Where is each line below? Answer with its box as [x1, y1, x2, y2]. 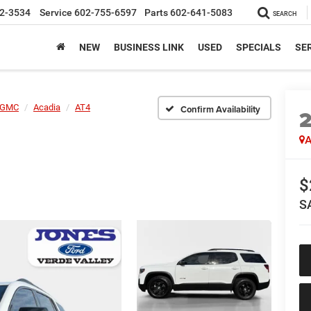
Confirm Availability [180, 102, 260, 116]
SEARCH [273, 10, 296, 18]
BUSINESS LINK [114, 42, 184, 53]
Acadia [33, 102, 60, 112]
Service [40, 7, 72, 19]
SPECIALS [236, 42, 281, 53]
